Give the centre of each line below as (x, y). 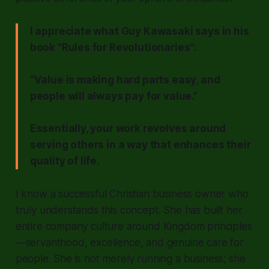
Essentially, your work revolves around (128, 128)
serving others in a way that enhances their (140, 144)
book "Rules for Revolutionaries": (113, 47)
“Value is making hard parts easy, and (125, 80)
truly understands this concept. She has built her (129, 210)
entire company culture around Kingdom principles (134, 226)
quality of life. (65, 161)
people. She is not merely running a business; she (130, 258)
